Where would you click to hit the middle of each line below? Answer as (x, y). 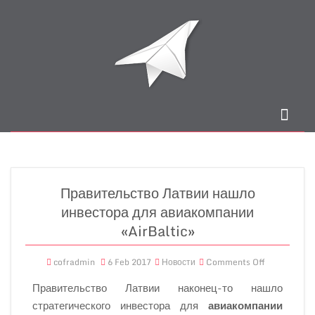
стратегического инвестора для (120, 305)
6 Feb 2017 (129, 262)
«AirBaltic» (157, 231)
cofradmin (74, 262)
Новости (179, 262)
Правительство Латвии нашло (157, 193)
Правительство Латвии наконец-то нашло (157, 288)
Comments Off (236, 262)
